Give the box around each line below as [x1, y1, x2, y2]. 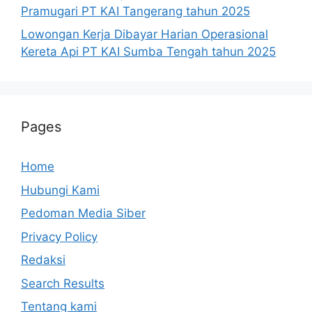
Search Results [21, 276, 104, 290]
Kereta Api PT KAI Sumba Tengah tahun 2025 [21, 45, 276, 59]
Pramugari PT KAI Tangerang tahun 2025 [21, 3, 250, 18]
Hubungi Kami [21, 182, 100, 197]
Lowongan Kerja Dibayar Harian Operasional [21, 27, 268, 42]
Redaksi [21, 253, 65, 267]
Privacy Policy [21, 229, 97, 244]
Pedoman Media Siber [21, 206, 146, 221]
